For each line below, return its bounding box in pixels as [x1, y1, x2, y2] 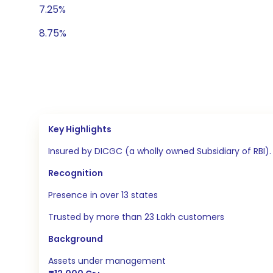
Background [48, 233, 103, 246]
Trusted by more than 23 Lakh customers [48, 211, 224, 224]
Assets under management [48, 255, 166, 268]
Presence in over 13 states [48, 189, 158, 202]
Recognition [48, 167, 103, 180]
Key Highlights [48, 123, 112, 136]
